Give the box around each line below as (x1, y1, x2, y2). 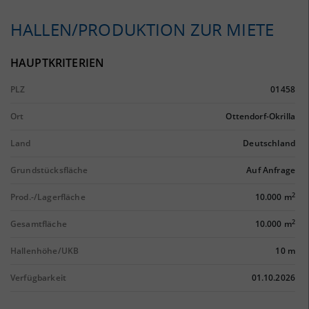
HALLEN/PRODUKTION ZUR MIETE (10, 18, 275, 41)
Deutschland (243, 137, 295, 149)
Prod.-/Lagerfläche (10, 191, 86, 203)
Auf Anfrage (246, 164, 295, 176)
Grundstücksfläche (10, 164, 88, 176)
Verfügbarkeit (10, 272, 66, 283)
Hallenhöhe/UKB (10, 245, 79, 257)
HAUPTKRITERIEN (10, 55, 105, 70)
